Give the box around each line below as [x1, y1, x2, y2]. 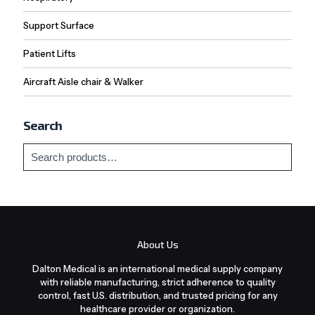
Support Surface [23, 20, 94, 32]
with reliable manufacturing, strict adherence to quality [39, 276, 276, 288]
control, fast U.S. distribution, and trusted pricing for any [37, 290, 278, 302]
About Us [136, 238, 179, 251]
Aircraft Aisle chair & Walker [23, 76, 143, 88]
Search [23, 117, 62, 134]
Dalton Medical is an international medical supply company [32, 263, 283, 275]
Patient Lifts [23, 48, 76, 60]
